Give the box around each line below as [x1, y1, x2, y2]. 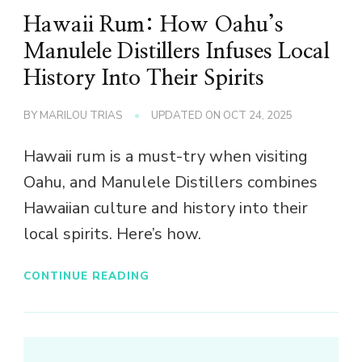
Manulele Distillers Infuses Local [23, 41, 330, 63]
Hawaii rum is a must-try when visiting [23, 145, 308, 168]
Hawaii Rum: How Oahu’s [23, 15, 284, 36]
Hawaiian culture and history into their [23, 197, 308, 220]
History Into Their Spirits [23, 68, 264, 90]
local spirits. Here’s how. [23, 223, 201, 246]
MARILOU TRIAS [40, 108, 123, 124]
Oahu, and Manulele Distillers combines [23, 171, 318, 194]
